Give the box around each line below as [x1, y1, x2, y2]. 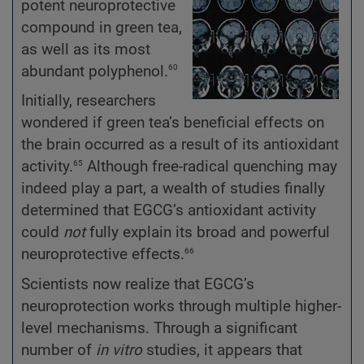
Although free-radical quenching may [83, 158, 337, 176]
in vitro [96, 340, 142, 359]
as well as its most [21, 40, 150, 58]
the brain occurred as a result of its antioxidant [21, 136, 339, 154]
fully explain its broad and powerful [85, 223, 330, 242]
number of [21, 340, 96, 359]
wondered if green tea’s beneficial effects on [21, 114, 324, 132]
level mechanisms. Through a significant [21, 318, 297, 337]
